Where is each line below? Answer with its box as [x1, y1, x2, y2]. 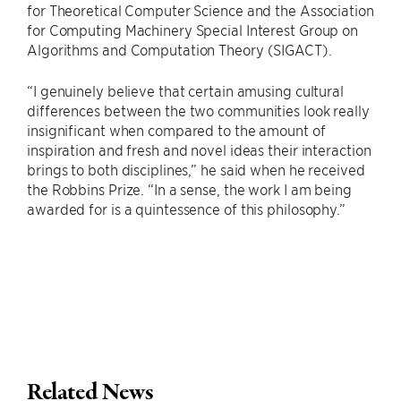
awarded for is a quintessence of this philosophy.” [27, 200, 346, 218]
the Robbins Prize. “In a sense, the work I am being [27, 180, 352, 199]
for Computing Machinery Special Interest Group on [27, 21, 359, 39]
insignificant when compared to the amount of [27, 121, 326, 140]
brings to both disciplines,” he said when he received [27, 160, 365, 179]
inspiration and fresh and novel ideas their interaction [27, 141, 371, 159]
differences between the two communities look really [27, 101, 370, 120]
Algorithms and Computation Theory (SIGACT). [27, 40, 332, 59]
